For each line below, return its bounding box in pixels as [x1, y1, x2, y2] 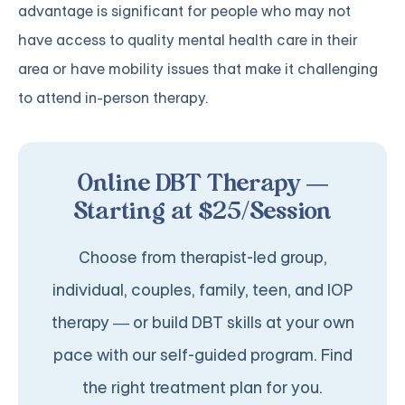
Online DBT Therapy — [77, 172, 328, 198]
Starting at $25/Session [73, 200, 332, 226]
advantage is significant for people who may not [18, 2, 351, 22]
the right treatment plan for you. [82, 378, 323, 399]
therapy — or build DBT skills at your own [51, 313, 354, 334]
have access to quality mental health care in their [18, 31, 358, 51]
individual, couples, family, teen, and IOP [52, 280, 353, 301]
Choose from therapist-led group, [78, 248, 327, 268]
